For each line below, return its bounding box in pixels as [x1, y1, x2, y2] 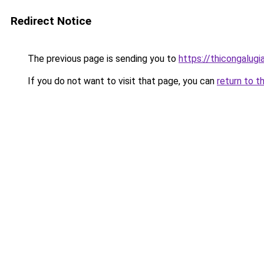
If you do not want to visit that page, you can [25, 75, 217, 87]
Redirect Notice [11, 14, 91, 28]
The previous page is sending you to [25, 53, 179, 64]
